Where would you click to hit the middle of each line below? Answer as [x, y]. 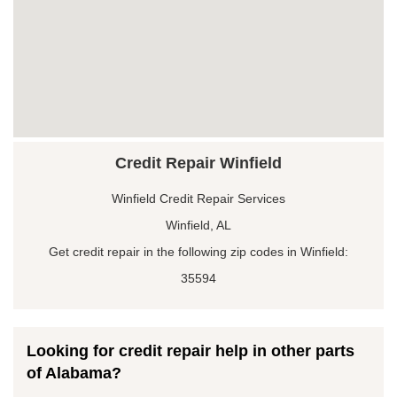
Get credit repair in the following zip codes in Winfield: [198, 251]
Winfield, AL [198, 225]
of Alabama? [74, 373]
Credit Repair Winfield [198, 163]
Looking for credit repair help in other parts [191, 350]
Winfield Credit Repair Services [198, 198]
